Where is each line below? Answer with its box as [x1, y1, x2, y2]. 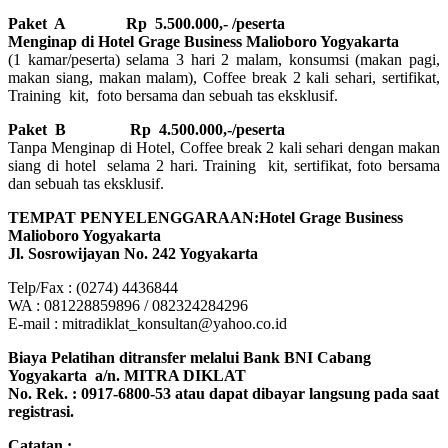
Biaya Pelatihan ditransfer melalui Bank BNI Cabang [8, 349, 375, 367]
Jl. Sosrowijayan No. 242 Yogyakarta [8, 245, 258, 263]
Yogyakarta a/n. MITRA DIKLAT [8, 367, 246, 385]
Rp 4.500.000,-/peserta [106, 121, 285, 139]
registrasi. [8, 403, 74, 421]
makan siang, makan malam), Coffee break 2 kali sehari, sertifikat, [8, 69, 440, 87]
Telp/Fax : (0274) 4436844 [8, 279, 178, 297]
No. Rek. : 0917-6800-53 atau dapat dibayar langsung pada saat [8, 385, 439, 403]
